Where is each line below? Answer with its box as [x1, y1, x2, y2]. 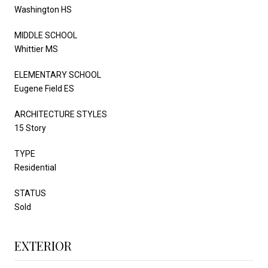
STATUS [14, 188, 46, 198]
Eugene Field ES [14, 83, 74, 93]
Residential [14, 162, 56, 172]
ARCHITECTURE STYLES [14, 109, 107, 119]
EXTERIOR [14, 237, 72, 254]
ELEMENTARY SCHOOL [14, 69, 101, 80]
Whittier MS [14, 44, 58, 54]
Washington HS [14, 4, 72, 14]
